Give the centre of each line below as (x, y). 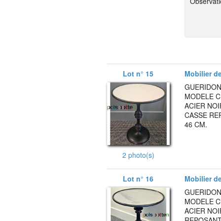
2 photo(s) (138, 155)
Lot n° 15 (138, 74)
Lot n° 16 (138, 178)
